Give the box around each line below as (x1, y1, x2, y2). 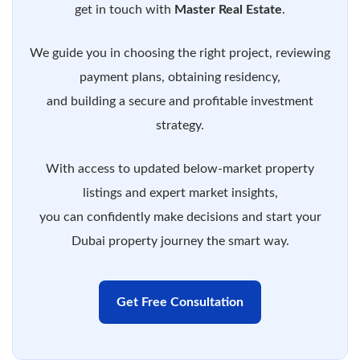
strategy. (156, 118, 204, 132)
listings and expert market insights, (82, 186, 278, 199)
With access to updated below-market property (46, 162, 314, 175)
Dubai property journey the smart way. (71, 234, 289, 247)
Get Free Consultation (117, 295, 243, 309)
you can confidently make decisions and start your (39, 210, 321, 223)
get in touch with (75, 2, 174, 16)
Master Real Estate (174, 2, 282, 16)
